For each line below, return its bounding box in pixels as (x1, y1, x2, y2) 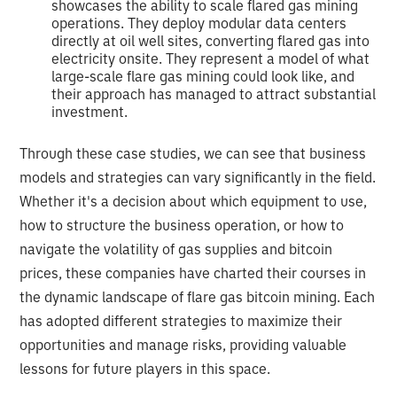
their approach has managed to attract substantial (51, 84, 377, 103)
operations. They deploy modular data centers (51, 13, 347, 32)
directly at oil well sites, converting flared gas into (51, 31, 370, 50)
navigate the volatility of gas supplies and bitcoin (19, 239, 333, 258)
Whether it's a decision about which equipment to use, (19, 191, 368, 210)
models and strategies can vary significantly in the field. (19, 167, 377, 186)
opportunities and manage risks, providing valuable (19, 335, 347, 354)
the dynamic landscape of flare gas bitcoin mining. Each (19, 287, 376, 306)
